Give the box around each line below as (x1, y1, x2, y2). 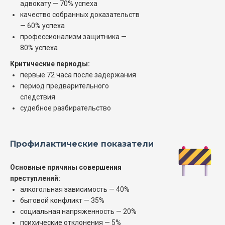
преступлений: (10, 174, 60, 183)
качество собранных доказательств (20, 11, 140, 19)
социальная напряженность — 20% (20, 207, 137, 216)
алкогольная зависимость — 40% (20, 185, 130, 194)
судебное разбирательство (20, 104, 111, 113)
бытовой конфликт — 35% (20, 196, 104, 205)
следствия (20, 93, 55, 101)
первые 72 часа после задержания (20, 71, 136, 79)
